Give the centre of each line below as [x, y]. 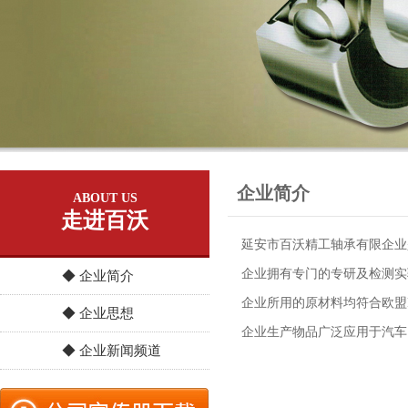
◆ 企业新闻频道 [112, 351]
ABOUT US [105, 198]
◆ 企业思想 [98, 313]
